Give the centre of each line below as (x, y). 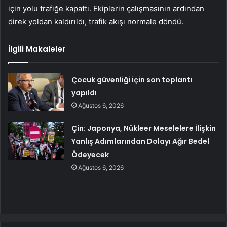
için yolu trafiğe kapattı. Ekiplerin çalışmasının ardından (106, 9)
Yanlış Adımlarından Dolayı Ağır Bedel (141, 142)
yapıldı (84, 93)
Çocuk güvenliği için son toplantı (132, 80)
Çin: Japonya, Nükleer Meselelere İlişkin (144, 128)
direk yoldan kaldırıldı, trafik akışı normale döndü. (96, 22)
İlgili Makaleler (37, 49)
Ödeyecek (90, 155)
